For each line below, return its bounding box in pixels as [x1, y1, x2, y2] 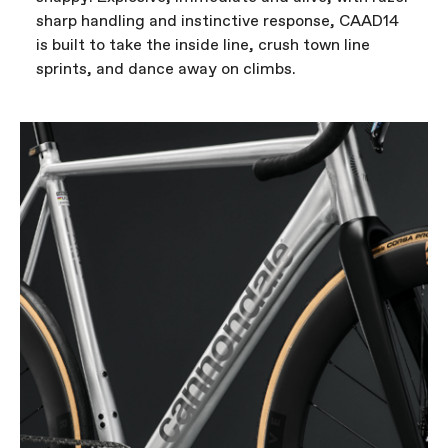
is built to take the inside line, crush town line [36, 35, 370, 57]
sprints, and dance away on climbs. [36, 59, 296, 81]
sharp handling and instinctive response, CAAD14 [36, 11, 399, 33]
